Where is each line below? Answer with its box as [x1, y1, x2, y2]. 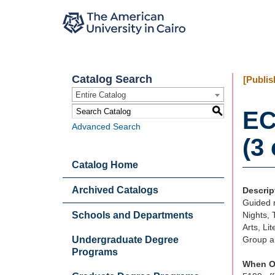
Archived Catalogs [72, 185, 158, 195]
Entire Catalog [76, 90, 126, 99]
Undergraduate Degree [72, 234, 179, 245]
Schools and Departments [72, 210, 193, 220]
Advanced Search [72, 122, 141, 131]
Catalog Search [72, 73, 152, 85]
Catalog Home [72, 160, 138, 170]
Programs [72, 247, 118, 257]
